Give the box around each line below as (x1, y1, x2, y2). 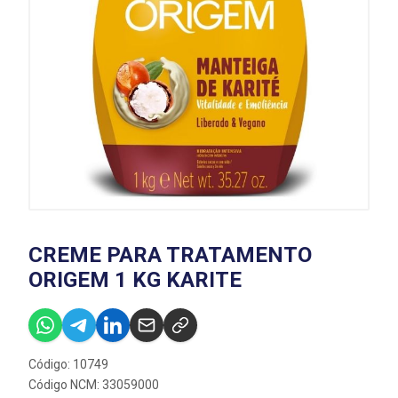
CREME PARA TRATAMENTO (28, 243, 312, 267)
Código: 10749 (28, 357, 108, 371)
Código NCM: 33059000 (28, 378, 159, 392)
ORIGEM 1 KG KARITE (28, 267, 242, 292)
